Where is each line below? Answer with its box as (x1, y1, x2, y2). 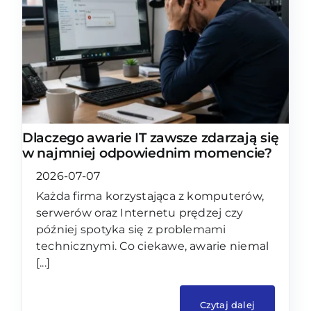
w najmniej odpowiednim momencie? (22, 144, 272, 161)
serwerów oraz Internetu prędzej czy (35, 205, 244, 219)
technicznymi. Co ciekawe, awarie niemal (35, 239, 269, 253)
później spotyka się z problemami (35, 222, 226, 236)
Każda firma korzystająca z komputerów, (35, 189, 264, 203)
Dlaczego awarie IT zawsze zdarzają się (22, 129, 279, 146)
